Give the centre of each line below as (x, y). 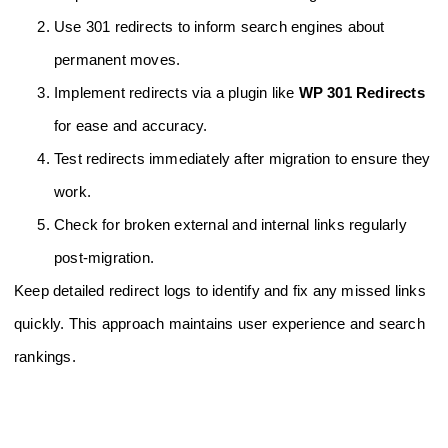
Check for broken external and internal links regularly (230, 225)
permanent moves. (117, 60)
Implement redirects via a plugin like (176, 93)
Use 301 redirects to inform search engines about (219, 27)
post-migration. (104, 258)
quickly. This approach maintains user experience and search (219, 324)
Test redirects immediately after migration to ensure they (242, 159)
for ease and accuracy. (131, 126)
